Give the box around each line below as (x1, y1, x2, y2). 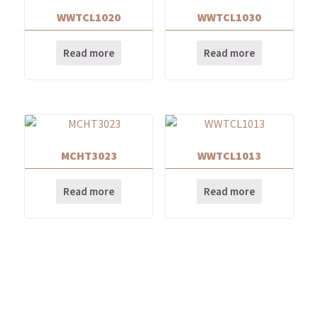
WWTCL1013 (197, 148, 261, 163)
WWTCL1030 (197, 9, 261, 24)
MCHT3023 (60, 148, 117, 163)
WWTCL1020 (57, 9, 121, 24)
